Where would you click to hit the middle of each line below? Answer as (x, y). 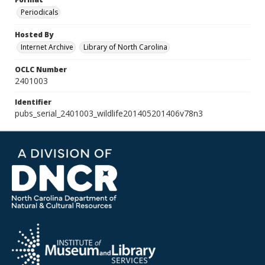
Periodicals (39, 12)
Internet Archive (47, 47)
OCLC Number (41, 70)
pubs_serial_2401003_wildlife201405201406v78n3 (109, 113)
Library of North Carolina (125, 47)
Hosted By (34, 35)
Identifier (33, 102)
